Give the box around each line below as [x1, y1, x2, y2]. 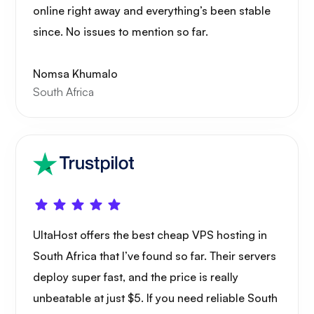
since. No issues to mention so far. [33, 25, 208, 39]
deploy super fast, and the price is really [33, 270, 238, 285]
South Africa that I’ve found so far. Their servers [33, 249, 276, 264]
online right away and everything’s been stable [33, 4, 271, 18]
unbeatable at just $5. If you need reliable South [33, 291, 278, 306]
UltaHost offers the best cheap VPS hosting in [33, 228, 267, 243]
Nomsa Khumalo [33, 67, 118, 81]
